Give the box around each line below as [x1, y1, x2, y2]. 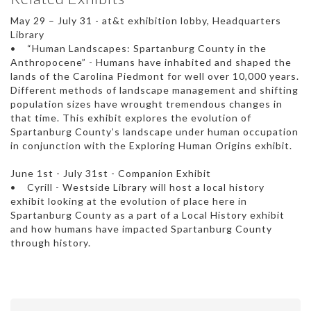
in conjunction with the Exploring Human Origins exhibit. [10, 140, 292, 152]
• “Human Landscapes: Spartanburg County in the [10, 42, 267, 55]
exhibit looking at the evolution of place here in [10, 195, 247, 208]
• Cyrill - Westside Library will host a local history [10, 181, 264, 194]
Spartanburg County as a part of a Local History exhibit [10, 209, 285, 221]
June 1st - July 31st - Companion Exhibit [10, 167, 211, 180]
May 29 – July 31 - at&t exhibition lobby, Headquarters [10, 15, 281, 27]
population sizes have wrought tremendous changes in [10, 98, 283, 110]
